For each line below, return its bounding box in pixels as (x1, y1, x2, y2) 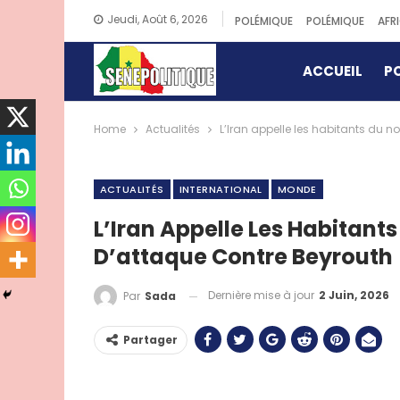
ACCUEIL (302, 62, 362, 80)
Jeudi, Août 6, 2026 (106, 11, 208, 27)
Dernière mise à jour (207, 287, 317, 304)
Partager (122, 332, 178, 348)
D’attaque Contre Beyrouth (93, 242, 393, 272)
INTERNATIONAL (179, 182, 262, 197)
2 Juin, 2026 (318, 287, 389, 304)
